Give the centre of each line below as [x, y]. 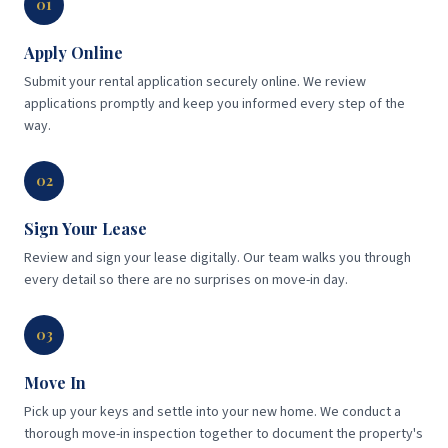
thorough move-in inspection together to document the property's [223, 434]
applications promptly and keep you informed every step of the [214, 104]
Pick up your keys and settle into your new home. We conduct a [212, 412]
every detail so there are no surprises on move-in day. [186, 280]
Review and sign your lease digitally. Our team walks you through [217, 258]
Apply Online [73, 53]
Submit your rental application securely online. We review [195, 82]
